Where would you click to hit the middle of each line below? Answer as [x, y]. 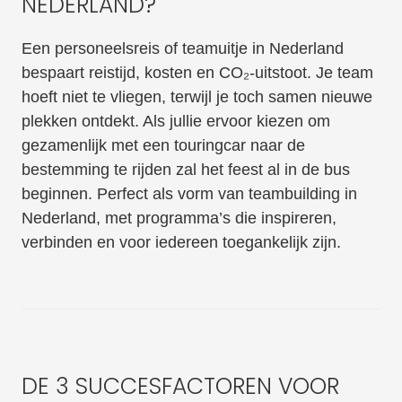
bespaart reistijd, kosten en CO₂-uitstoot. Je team [197, 73]
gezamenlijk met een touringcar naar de [163, 146]
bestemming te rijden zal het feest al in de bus [185, 170]
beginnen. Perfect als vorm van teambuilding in [189, 194]
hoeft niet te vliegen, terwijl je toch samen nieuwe [197, 97]
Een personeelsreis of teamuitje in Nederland [182, 49]
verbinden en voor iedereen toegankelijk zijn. [181, 243]
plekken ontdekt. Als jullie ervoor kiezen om [175, 122]
